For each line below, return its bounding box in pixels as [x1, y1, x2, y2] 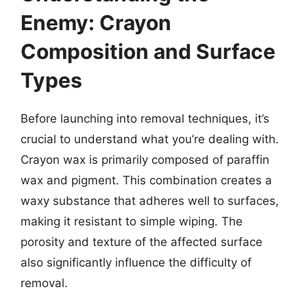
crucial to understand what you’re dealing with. [21, 132, 279, 146]
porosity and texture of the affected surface [21, 235, 262, 249]
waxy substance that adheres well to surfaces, [21, 194, 279, 208]
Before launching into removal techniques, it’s [21, 112, 269, 125]
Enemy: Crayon [21, 10, 171, 35]
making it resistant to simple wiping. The [21, 214, 243, 228]
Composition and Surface [21, 39, 275, 64]
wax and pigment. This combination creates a [21, 173, 272, 187]
